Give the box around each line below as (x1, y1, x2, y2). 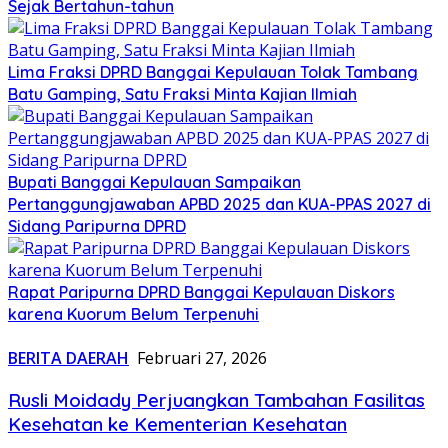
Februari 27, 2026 (137, 346, 267, 369)
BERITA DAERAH (8, 346, 129, 369)
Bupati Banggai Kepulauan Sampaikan (8, 171, 301, 192)
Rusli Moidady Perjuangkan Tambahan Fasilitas (8, 387, 425, 412)
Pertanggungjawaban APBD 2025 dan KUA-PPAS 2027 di (8, 193, 431, 214)
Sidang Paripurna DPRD (8, 215, 186, 236)
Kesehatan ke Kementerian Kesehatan (8, 411, 347, 436)
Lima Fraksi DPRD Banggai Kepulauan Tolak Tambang (8, 61, 418, 82)
